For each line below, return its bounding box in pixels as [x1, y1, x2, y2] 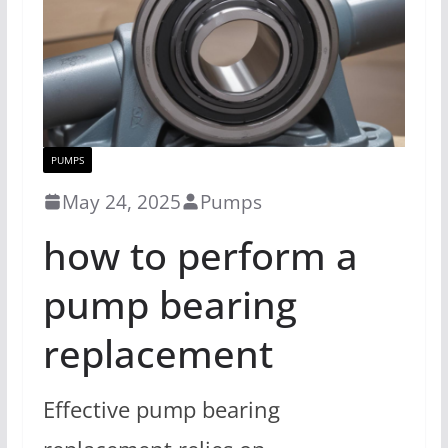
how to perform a [42, 228, 358, 281]
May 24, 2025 [61, 187, 181, 215]
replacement [42, 326, 273, 379]
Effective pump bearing [42, 393, 280, 425]
